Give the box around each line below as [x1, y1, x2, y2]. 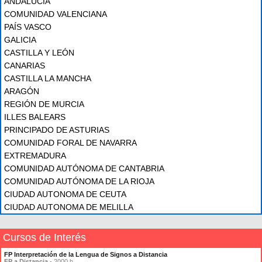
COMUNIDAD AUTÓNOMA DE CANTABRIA [4, 164, 164, 173]
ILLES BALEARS [4, 112, 65, 122]
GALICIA [4, 35, 36, 44]
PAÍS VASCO [4, 22, 51, 32]
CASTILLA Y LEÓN [4, 48, 74, 57]
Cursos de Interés [3, 232, 86, 243]
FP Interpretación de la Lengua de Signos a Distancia [4, 251, 167, 258]
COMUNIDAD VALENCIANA [4, 9, 107, 19]
